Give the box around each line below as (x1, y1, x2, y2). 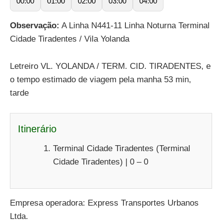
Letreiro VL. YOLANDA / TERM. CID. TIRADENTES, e (10, 61, 211, 71)
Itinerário (18, 123, 56, 134)
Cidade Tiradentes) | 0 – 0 (53, 157, 148, 166)
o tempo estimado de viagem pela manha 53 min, (10, 74, 191, 84)
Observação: (10, 21, 59, 31)
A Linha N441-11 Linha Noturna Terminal (59, 21, 210, 31)
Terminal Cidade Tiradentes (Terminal (53, 143, 190, 153)
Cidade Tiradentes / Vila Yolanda (10, 34, 129, 44)
